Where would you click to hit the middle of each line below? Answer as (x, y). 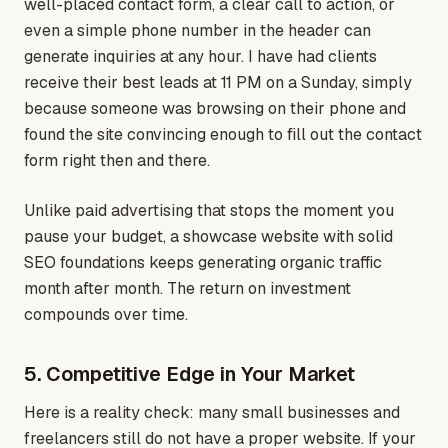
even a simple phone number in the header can (197, 31)
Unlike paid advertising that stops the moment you (209, 211)
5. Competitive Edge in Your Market (189, 374)
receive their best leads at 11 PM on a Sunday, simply (218, 83)
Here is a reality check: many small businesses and (212, 413)
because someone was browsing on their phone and (215, 109)
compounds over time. (106, 315)
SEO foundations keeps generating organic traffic (203, 263)
